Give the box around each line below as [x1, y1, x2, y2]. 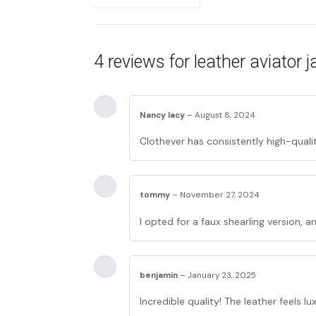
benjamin [140, 269, 180, 281]
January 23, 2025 [188, 269, 256, 281]
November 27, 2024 [180, 189, 260, 201]
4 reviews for [94, 51, 194, 72]
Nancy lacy [140, 109, 187, 121]
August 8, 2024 [195, 109, 255, 121]
